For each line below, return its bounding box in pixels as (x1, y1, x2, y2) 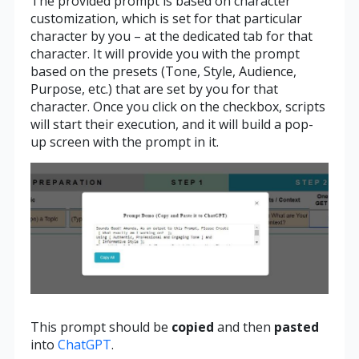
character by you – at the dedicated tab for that (30, 27, 313, 46)
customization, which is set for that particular (30, 10, 302, 28)
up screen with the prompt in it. (30, 133, 219, 151)
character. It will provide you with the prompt (30, 45, 300, 63)
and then (216, 317, 274, 336)
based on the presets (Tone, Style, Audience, (30, 63, 296, 81)
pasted (273, 317, 319, 336)
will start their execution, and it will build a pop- (30, 115, 313, 134)
